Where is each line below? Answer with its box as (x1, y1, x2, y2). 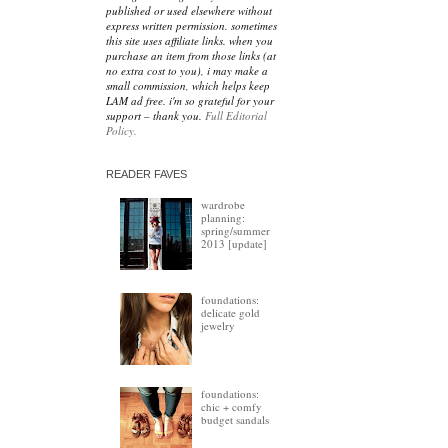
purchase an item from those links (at (106, 48, 276, 64)
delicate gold (201, 304, 261, 320)
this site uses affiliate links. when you (106, 33, 273, 49)
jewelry (201, 317, 236, 333)
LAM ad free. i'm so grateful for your (106, 93, 274, 109)
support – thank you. (106, 108, 205, 124)
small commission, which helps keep (106, 78, 270, 94)
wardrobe (201, 197, 246, 213)
